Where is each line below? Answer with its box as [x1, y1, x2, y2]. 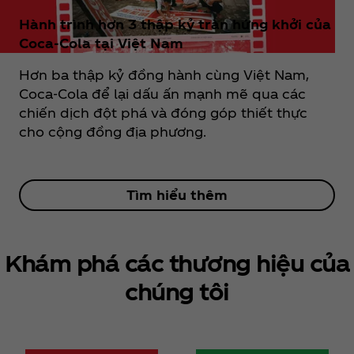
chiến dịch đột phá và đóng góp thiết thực [19, 104, 307, 120]
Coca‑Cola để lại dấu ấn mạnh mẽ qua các [19, 85, 306, 101]
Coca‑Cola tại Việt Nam [19, 35, 183, 51]
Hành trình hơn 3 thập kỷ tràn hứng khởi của [19, 16, 331, 32]
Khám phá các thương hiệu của [5, 249, 349, 277]
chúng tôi [125, 277, 229, 305]
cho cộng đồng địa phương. [19, 123, 206, 139]
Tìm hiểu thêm [126, 186, 228, 202]
